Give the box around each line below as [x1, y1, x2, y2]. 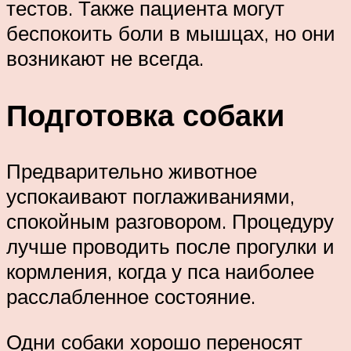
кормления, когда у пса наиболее [6, 259, 314, 284]
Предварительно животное [6, 158, 257, 184]
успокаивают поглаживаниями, [6, 183, 295, 209]
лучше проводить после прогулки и [6, 233, 335, 259]
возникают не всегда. [6, 45, 204, 71]
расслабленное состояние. [6, 284, 255, 309]
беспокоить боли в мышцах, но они [6, 20, 335, 45]
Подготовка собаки [6, 95, 284, 134]
